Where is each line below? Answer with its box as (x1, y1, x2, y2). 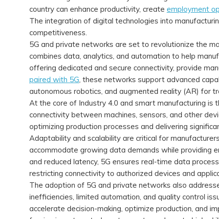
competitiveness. (29, 27, 89, 37)
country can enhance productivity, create (29, 4, 167, 14)
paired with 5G (29, 74, 79, 84)
